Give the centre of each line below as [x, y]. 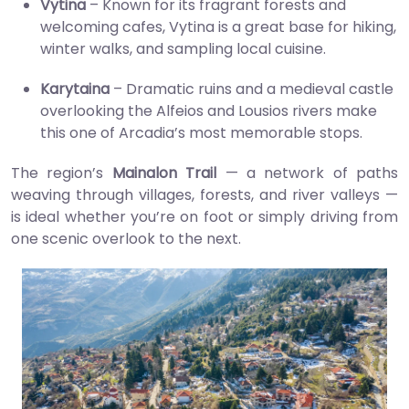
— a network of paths [307, 173]
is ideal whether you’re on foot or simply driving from [204, 216]
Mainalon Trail [164, 173]
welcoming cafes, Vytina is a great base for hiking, [218, 26]
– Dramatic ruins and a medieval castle [252, 89]
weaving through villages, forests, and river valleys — [204, 194]
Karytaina [75, 89]
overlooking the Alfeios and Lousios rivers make [209, 110]
